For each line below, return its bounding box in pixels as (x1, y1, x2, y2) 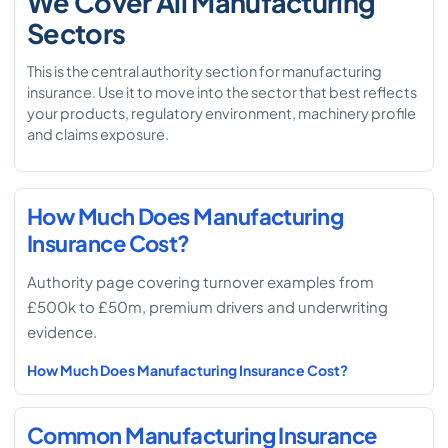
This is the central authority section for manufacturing (27, 62, 382, 80)
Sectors (27, 16, 126, 50)
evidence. (27, 322, 97, 341)
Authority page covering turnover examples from (27, 272, 374, 291)
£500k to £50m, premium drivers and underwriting (27, 297, 388, 316)
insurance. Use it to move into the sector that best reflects (27, 83, 417, 101)
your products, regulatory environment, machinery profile (27, 104, 416, 122)
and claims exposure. (27, 125, 169, 143)
